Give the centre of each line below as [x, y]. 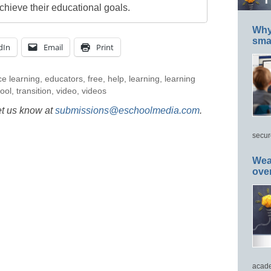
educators [64, 79]
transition [34, 91]
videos [94, 91]
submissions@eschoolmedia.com [127, 110]
